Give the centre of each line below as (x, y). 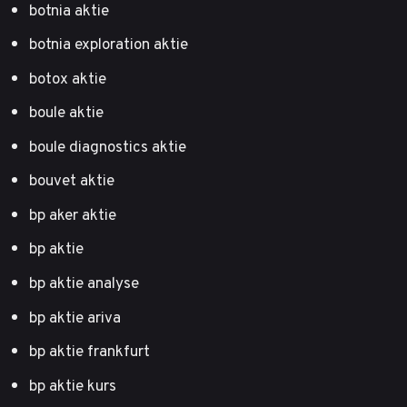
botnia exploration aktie (109, 44)
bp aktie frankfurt (89, 351)
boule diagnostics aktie (108, 146)
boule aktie (66, 112)
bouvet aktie (72, 180)
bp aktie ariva (75, 317)
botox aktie (68, 78)
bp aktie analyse (84, 283)
